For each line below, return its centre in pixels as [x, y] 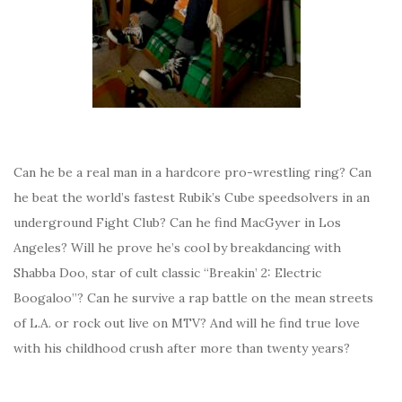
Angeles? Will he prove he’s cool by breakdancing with [177, 248]
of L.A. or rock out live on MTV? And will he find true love [187, 323]
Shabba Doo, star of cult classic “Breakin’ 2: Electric [167, 273]
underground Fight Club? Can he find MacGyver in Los [177, 223]
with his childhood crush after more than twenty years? [182, 348]
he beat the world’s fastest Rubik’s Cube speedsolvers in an [192, 197]
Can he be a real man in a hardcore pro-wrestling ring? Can [192, 172]
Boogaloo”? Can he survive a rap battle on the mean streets [193, 298]
